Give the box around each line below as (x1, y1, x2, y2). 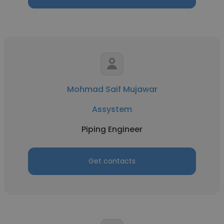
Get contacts (88, 156, 135, 166)
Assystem (92, 103, 132, 115)
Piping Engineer (81, 123, 142, 135)
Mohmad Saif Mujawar (66, 83, 157, 95)
